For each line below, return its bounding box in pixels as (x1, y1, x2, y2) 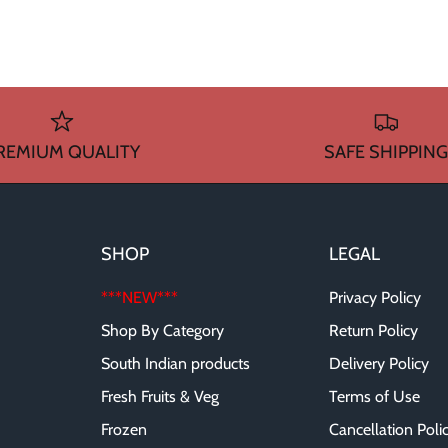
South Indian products (101, 354, 250, 373)
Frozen (101, 420, 147, 439)
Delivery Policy (329, 354, 429, 373)
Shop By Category (101, 321, 224, 340)
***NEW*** (101, 288, 178, 307)
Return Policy (329, 321, 418, 340)
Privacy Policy (329, 288, 421, 307)
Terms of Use (329, 387, 420, 406)
